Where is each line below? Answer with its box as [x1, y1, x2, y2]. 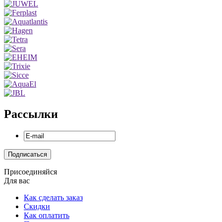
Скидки [24, 202, 50, 211]
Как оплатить [24, 211, 69, 220]
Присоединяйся [4, 167, 57, 176]
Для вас [4, 176, 30, 185]
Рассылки [4, 108, 58, 121]
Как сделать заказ [24, 193, 83, 202]
